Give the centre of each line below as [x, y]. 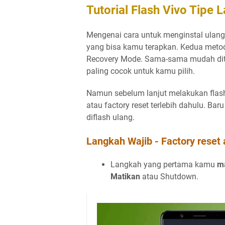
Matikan [126, 177]
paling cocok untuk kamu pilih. [142, 71]
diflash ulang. [111, 117]
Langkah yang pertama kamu [164, 164]
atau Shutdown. [171, 177]
